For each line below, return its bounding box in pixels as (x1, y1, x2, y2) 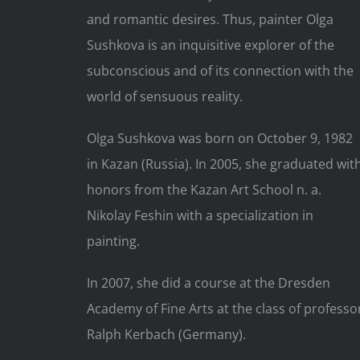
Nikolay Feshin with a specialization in (86, 207, 313, 225)
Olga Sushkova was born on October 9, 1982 (86, 129, 353, 148)
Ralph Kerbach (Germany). (86, 325, 246, 344)
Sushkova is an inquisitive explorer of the (86, 36, 334, 55)
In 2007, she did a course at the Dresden (86, 274, 330, 292)
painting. (86, 232, 140, 251)
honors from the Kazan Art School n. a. (86, 181, 321, 199)
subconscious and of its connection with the (86, 62, 354, 80)
